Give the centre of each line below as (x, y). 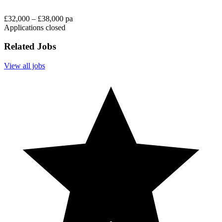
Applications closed (35, 27)
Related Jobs (30, 47)
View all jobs (25, 66)
